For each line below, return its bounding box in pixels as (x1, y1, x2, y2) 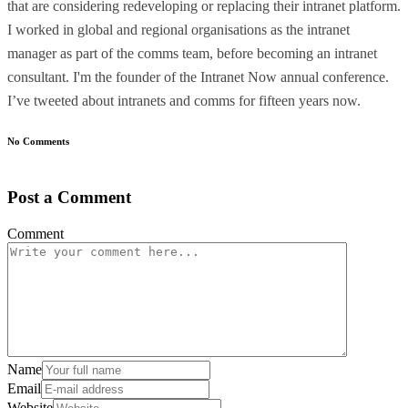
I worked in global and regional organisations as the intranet (7, 21, 350, 37)
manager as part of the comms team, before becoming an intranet (7, 45, 377, 61)
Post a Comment (7, 187, 131, 207)
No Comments (7, 135, 69, 147)
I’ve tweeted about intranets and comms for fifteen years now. (7, 92, 361, 108)
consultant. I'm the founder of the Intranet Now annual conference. (7, 68, 389, 85)
